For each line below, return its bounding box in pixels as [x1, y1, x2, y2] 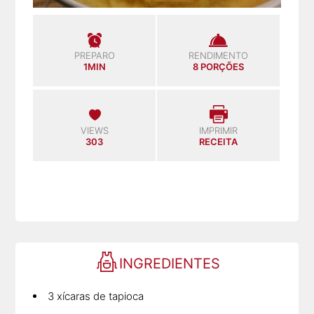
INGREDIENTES [118, 254, 220, 272]
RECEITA [198, 135, 238, 147]
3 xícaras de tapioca [48, 289, 144, 303]
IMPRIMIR [198, 124, 238, 136]
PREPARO [74, 49, 115, 61]
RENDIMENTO [188, 49, 248, 61]
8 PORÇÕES [192, 60, 244, 72]
